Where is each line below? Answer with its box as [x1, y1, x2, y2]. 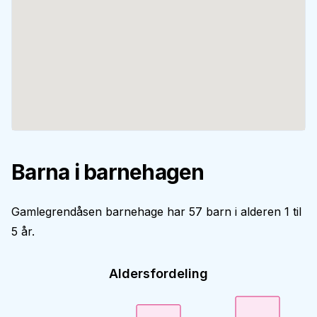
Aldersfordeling [109, 266, 208, 281]
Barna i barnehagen [11, 159, 204, 185]
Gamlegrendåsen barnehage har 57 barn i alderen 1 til [11, 204, 301, 219]
